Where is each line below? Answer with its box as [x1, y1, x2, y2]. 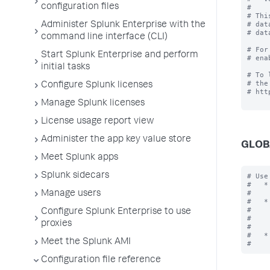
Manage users [41, 189, 101, 199]
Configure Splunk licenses [41, 81, 152, 90]
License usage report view [41, 117, 154, 127]
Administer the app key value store [41, 135, 191, 145]
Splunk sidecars [41, 171, 109, 181]
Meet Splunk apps [41, 153, 118, 163]
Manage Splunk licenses [41, 99, 145, 108]
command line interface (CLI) [41, 33, 168, 42]
